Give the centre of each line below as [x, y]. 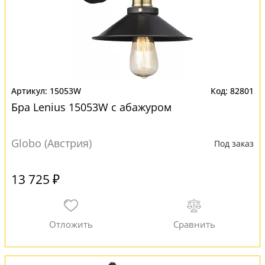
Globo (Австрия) [51, 143]
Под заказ [234, 143]
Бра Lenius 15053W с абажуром [91, 107]
